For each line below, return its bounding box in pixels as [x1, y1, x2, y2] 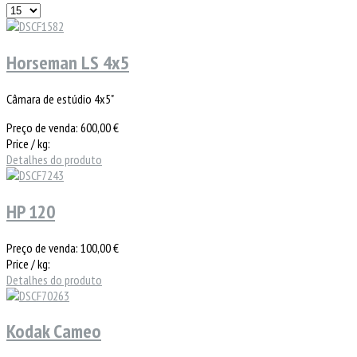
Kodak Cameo [6, 319, 101, 344]
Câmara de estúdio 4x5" [6, 90, 114, 107]
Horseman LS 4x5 [6, 49, 129, 75]
